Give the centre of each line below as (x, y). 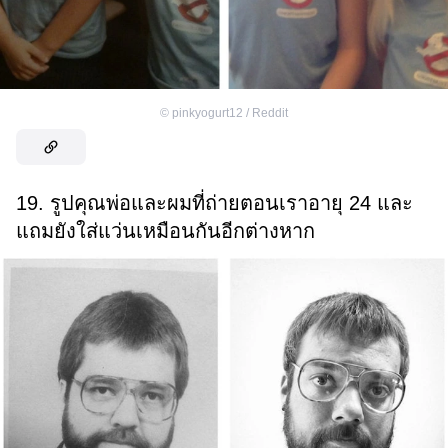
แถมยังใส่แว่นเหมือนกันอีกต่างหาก (165, 231)
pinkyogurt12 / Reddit (230, 113)
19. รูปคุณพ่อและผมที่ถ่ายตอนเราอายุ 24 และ (214, 203)
